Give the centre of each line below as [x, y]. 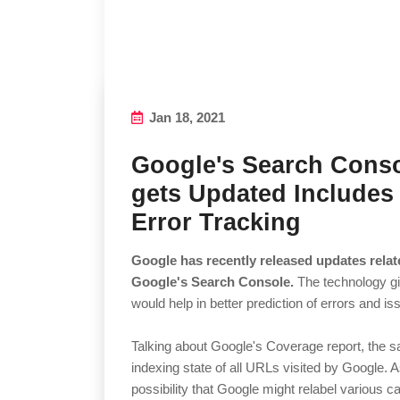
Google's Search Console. [212, 282]
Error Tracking [216, 223]
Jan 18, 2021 [185, 118]
